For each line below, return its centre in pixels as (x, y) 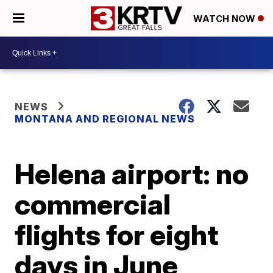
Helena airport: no (132, 174)
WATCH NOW (225, 19)
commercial (93, 204)
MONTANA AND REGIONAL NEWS (105, 119)
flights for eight (117, 235)
